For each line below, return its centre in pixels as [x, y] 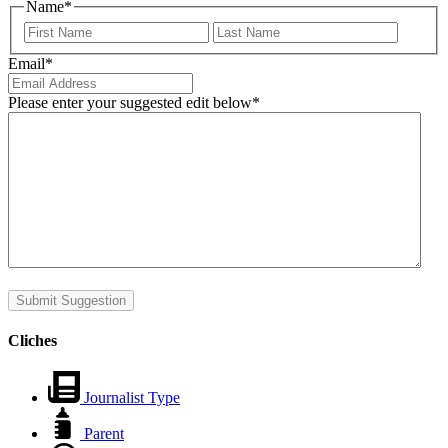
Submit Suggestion [71, 300]
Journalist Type [132, 398]
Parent [104, 434]
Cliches [32, 341]
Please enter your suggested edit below [130, 102]
